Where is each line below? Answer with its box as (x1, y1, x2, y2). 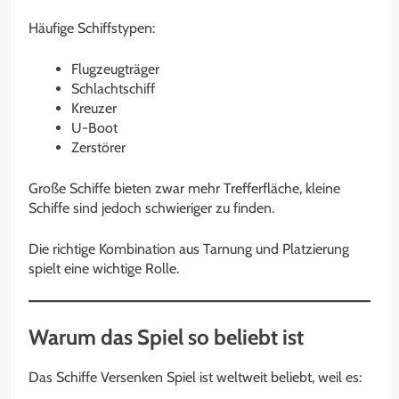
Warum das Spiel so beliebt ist (28, 323, 304, 350)
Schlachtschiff (71, 79, 155, 97)
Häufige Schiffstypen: (28, 19, 155, 37)
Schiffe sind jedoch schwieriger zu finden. (28, 199, 274, 216)
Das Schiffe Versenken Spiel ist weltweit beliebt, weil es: (28, 368, 362, 386)
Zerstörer (71, 138, 126, 156)
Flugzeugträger (71, 60, 159, 77)
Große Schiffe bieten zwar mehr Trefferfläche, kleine (28, 179, 340, 197)
